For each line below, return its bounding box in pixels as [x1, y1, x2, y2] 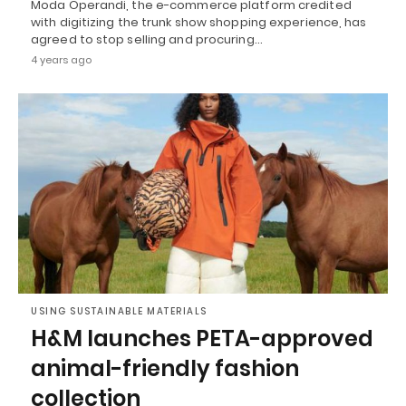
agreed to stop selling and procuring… [31, 30, 263, 48]
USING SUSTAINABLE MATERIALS [31, 304, 208, 319]
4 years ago [31, 52, 92, 67]
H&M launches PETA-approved [31, 324, 373, 354]
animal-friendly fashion [31, 353, 299, 384]
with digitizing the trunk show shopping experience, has [31, 13, 367, 31]
